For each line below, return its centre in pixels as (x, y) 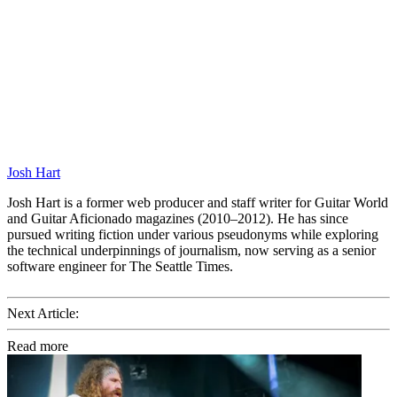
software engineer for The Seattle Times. (120, 267)
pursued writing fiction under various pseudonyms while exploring (193, 235)
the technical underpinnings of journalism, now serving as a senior (191, 251)
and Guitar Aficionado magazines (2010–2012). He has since (178, 219)
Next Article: (43, 314)
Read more (38, 346)
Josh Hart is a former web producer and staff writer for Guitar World (198, 203)
